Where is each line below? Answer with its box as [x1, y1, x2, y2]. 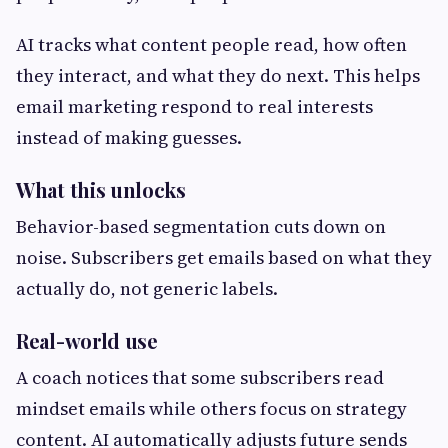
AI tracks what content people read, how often [16, 32, 407, 58]
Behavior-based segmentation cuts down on [16, 214, 386, 240]
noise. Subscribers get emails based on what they [16, 245, 432, 271]
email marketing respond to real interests [16, 94, 373, 120]
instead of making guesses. [16, 125, 242, 151]
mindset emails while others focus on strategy [16, 396, 407, 422]
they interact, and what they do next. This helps [16, 63, 420, 89]
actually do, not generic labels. [16, 276, 278, 302]
